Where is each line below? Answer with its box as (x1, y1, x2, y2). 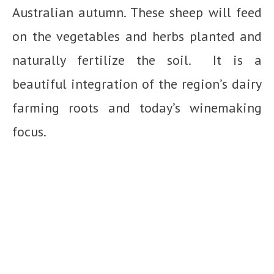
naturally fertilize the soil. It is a (12, 51, 262, 69)
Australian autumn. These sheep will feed (12, 4, 262, 21)
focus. (12, 123, 46, 141)
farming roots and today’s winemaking (12, 99, 262, 117)
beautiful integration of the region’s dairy (12, 75, 262, 93)
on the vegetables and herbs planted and (12, 28, 262, 45)
